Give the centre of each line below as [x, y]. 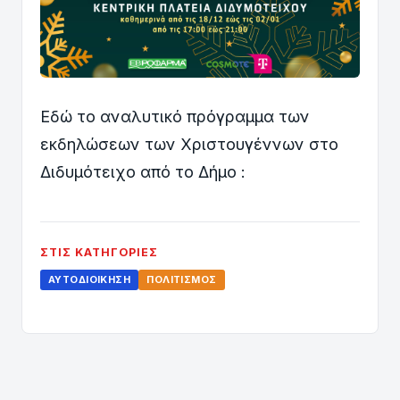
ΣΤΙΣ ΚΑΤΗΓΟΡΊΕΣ [99, 253]
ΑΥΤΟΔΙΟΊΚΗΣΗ [90, 280]
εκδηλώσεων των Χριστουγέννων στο [189, 145]
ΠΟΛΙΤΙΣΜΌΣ [182, 280]
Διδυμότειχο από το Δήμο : [143, 172]
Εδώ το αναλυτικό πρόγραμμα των [175, 117]
